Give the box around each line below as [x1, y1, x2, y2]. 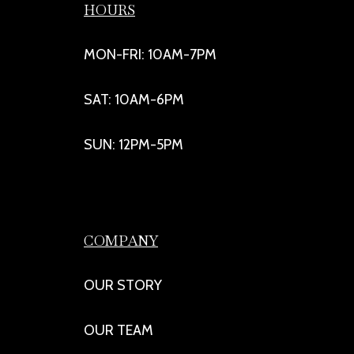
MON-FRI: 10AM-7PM [84, 45, 217, 63]
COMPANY [84, 231, 158, 250]
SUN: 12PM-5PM [84, 135, 183, 153]
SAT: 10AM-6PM [84, 90, 184, 108]
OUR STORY [84, 276, 162, 294]
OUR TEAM [84, 321, 153, 339]
